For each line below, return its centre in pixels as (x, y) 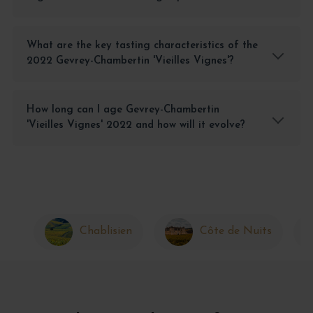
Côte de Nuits (235, 232)
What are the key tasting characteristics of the (142, 46)
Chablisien (105, 232)
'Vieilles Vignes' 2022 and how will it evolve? (136, 126)
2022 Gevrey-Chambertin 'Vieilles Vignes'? (130, 61)
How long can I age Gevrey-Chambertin (123, 110)
